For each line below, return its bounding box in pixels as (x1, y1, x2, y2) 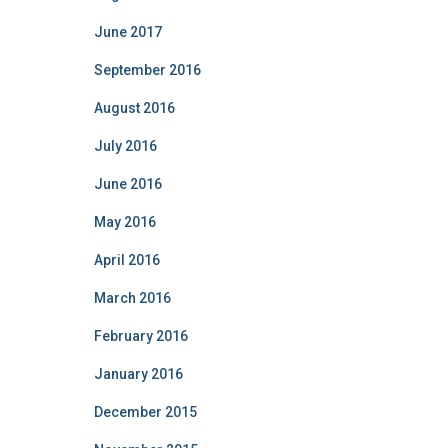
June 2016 (93, 175, 162, 192)
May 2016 (93, 213, 156, 230)
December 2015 (93, 403, 197, 420)
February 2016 (93, 327, 188, 344)
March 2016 (93, 289, 171, 306)
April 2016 (93, 251, 160, 268)
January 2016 (93, 365, 183, 382)
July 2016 (93, 137, 157, 154)
